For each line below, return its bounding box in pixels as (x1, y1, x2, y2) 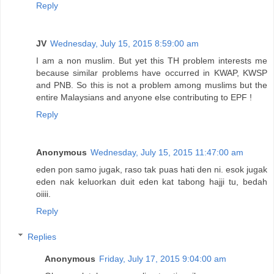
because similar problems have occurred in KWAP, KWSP (36, 68, 267, 78)
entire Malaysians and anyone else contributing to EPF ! (36, 92, 252, 102)
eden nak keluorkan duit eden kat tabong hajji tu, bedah (36, 176, 267, 187)
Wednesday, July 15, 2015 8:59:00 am (50, 39, 199, 48)
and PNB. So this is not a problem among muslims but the (36, 80, 267, 90)
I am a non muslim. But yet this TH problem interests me (36, 56, 267, 65)
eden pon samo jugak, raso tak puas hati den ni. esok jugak (36, 164, 267, 174)
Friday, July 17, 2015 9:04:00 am (99, 253, 227, 264)
